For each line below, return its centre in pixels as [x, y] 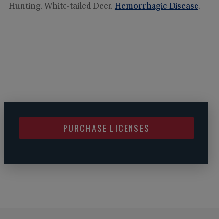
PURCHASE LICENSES [106, 128]
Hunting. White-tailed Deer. [62, 7]
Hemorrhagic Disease [156, 7]
